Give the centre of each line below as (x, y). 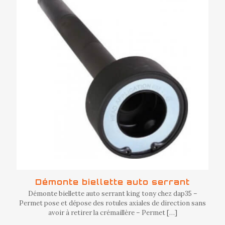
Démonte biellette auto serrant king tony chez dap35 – (113, 194)
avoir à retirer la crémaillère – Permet (106, 213)
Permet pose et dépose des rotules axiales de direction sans (113, 203)
